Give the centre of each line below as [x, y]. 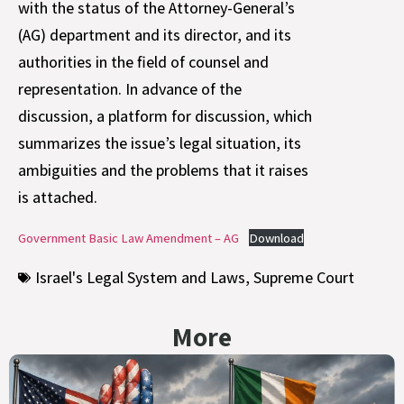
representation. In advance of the [130, 89]
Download [276, 237]
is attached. [58, 197]
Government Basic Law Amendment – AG [129, 237]
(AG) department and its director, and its [155, 35]
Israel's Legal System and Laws [140, 278]
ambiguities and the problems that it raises [163, 170]
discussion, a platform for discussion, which [165, 116]
